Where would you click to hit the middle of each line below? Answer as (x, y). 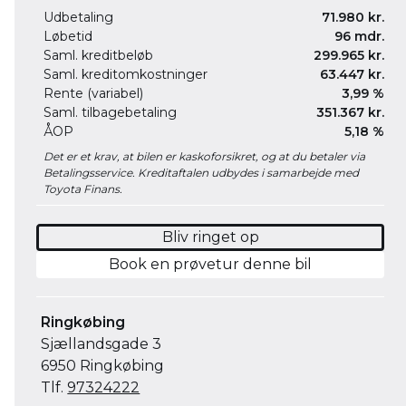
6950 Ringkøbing (103, 366)
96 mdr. (359, 36)
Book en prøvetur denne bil (210, 264)
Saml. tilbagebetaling (110, 112)
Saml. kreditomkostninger (126, 74)
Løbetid (68, 36)
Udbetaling (78, 17)
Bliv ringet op (210, 237)
